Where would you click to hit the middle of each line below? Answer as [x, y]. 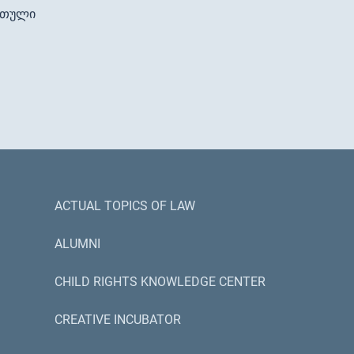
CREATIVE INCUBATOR [118, 320]
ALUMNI [77, 244]
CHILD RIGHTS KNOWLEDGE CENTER [160, 282]
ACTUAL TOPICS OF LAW [125, 206]
